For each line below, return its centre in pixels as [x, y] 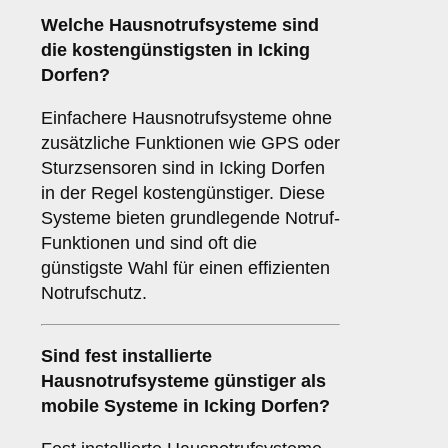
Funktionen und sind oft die [149, 243]
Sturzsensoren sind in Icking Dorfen [183, 168]
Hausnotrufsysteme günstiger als [183, 381]
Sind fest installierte [126, 356]
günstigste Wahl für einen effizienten [185, 268]
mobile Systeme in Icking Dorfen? [185, 406]
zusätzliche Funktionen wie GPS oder [190, 143]
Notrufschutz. [94, 293]
